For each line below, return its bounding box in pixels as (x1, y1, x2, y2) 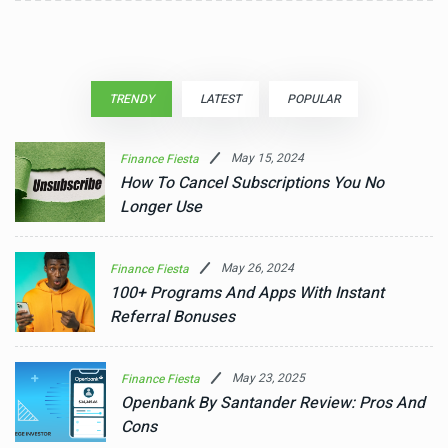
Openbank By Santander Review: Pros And (120, 390, 425, 415)
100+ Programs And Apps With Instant (110, 280, 385, 305)
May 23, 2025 (231, 369, 305, 387)
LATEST (199, 90, 241, 108)
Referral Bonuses (110, 304, 236, 329)
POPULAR (286, 90, 340, 108)
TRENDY (108, 90, 154, 108)
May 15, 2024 (230, 149, 304, 167)
